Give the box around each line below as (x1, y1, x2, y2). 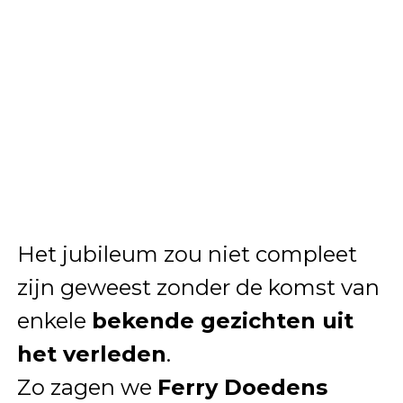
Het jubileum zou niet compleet (16, 240, 357, 267)
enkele (16, 307, 92, 334)
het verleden (16, 340, 166, 367)
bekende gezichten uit (91, 307, 354, 334)
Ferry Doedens (157, 373, 327, 400)
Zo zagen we (16, 373, 157, 400)
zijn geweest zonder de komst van (16, 273, 380, 300)
